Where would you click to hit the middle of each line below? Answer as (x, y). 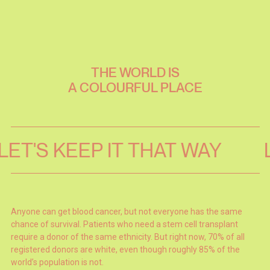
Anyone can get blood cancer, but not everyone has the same (126, 211)
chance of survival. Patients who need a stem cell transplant (124, 224)
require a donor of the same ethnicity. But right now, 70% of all (127, 237)
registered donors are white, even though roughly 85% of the (125, 249)
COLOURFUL (118, 87)
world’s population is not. (57, 262)
